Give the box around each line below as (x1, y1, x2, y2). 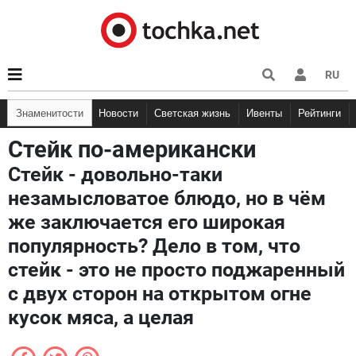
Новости (106, 107, 138, 119)
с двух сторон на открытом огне (8, 282, 311, 305)
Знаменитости (22, 107, 83, 119)
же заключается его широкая (8, 211, 285, 234)
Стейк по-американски (8, 136, 256, 163)
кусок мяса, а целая (8, 306, 194, 329)
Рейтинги (304, 107, 341, 119)
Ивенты (253, 107, 282, 119)
